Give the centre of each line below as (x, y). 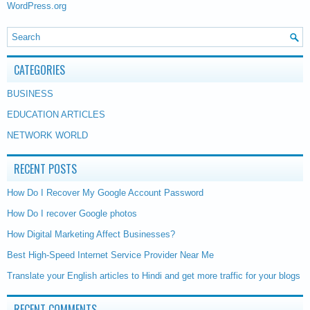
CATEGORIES (39, 70)
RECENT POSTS (45, 169)
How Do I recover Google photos (72, 213)
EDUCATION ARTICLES (56, 115)
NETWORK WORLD (47, 135)
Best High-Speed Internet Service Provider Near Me (110, 255)
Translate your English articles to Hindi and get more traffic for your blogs (154, 276)
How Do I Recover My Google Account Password (105, 193)
